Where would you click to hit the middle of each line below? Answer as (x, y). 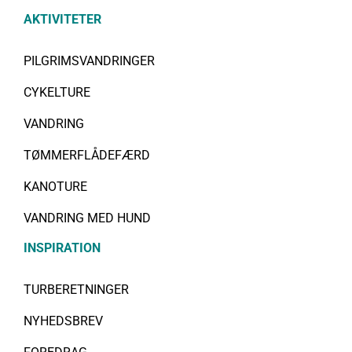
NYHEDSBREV (63, 321)
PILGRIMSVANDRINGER (89, 60)
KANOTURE (55, 186)
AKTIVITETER (62, 19)
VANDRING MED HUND (87, 218)
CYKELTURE (57, 92)
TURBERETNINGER (76, 289)
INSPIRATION (62, 247)
